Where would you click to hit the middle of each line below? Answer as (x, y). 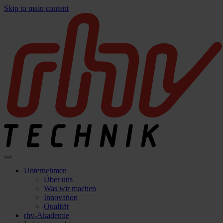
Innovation (61, 197)
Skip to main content (36, 8)
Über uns (58, 179)
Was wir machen (70, 188)
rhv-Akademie (47, 215)
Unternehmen (45, 170)
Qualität (56, 206)
